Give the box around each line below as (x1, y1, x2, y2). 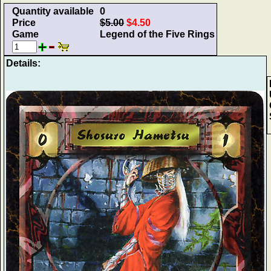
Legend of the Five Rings (100, 28, 215, 39)
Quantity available (12, 5, 94, 16)
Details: (6, 57, 41, 68)
